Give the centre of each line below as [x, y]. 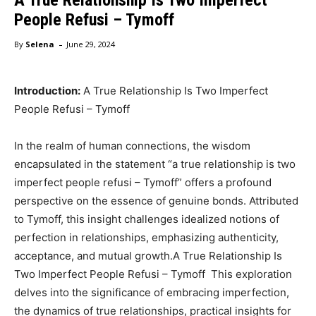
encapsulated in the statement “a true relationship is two [155, 164]
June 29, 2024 [91, 44]
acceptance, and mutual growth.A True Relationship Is [148, 255]
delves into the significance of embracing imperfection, [152, 292]
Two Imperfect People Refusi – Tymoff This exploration [153, 274]
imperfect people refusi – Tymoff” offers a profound [143, 182]
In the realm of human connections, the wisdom [132, 145]
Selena [40, 44]
